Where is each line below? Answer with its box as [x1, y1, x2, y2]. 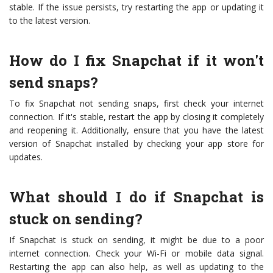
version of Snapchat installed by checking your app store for [9, 138, 264, 150]
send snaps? [9, 73, 98, 93]
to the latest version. [9, 15, 90, 27]
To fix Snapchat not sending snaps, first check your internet [9, 97, 264, 110]
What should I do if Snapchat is [9, 187, 264, 207]
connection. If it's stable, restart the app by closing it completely [9, 111, 264, 123]
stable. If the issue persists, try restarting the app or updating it [9, 1, 264, 13]
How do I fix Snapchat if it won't [9, 51, 264, 71]
